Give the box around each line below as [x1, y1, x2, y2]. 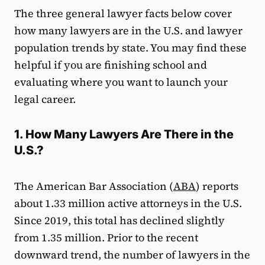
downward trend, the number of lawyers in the [14, 247, 250, 262]
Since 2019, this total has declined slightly [14, 212, 225, 228]
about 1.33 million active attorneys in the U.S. [14, 195, 242, 211]
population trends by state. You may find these [14, 40, 247, 55]
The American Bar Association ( [14, 178, 173, 193]
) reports [196, 178, 238, 193]
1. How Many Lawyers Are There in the [14, 127, 234, 141]
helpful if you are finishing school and [14, 57, 207, 72]
